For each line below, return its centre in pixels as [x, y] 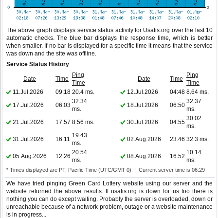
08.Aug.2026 [144, 156]
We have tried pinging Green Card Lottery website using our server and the [109, 184]
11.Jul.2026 [28, 92]
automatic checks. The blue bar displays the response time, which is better [109, 38]
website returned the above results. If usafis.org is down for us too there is [109, 191]
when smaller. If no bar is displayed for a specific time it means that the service [109, 46]
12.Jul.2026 [143, 92]
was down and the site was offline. [51, 54]
